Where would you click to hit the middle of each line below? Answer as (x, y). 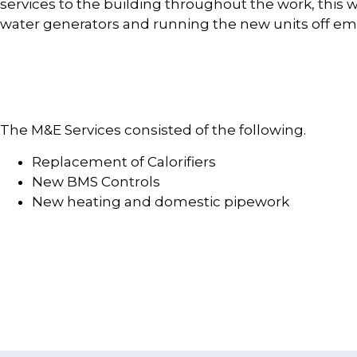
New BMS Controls (96, 181)
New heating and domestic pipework (161, 201)
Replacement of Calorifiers (124, 161)
